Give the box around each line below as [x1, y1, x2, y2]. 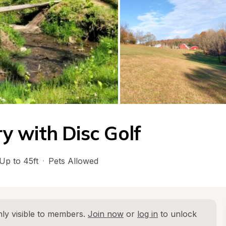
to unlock [158, 209, 197, 219]
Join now [88, 209, 124, 219]
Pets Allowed [48, 156, 98, 166]
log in [137, 209, 158, 219]
